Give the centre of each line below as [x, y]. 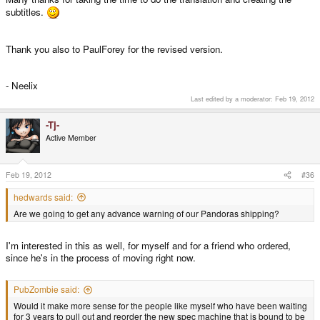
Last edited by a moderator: [233, 99]
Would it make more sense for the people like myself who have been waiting [160, 306]
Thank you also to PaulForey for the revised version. [114, 49]
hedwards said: [43, 196]
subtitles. [26, 11]
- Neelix [22, 85]
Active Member [71, 138]
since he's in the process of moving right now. [101, 257]
